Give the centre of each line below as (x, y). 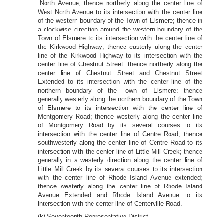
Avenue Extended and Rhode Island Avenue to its (120, 195)
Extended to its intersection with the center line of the (120, 82)
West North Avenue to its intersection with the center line (120, 12)
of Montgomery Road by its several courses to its (120, 125)
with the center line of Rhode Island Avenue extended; (120, 178)
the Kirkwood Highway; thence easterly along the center (120, 47)
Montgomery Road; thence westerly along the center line (120, 116)
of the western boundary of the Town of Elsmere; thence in (120, 21)
